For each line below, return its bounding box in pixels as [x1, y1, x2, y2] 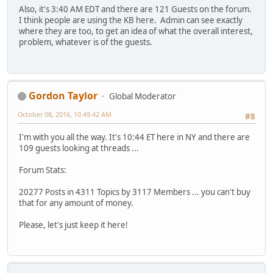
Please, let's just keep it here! [19, 219, 128, 231]
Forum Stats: [19, 165, 66, 176]
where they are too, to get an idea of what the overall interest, [19, 26, 253, 37]
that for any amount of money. [19, 197, 133, 209]
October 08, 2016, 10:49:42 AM [18, 109, 112, 119]
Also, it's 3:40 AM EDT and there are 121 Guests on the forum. [19, 4, 252, 15]
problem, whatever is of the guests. [19, 37, 152, 48]
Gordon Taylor [29, 88, 97, 102]
